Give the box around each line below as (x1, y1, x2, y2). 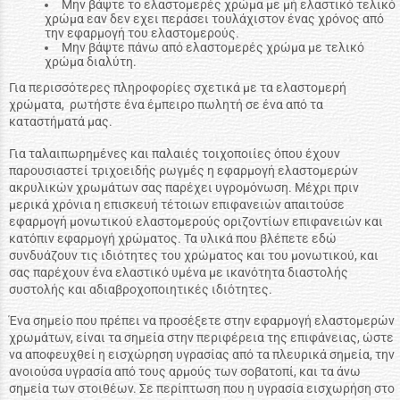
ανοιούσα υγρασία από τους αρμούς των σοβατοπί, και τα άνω (9, 364, 361, 379)
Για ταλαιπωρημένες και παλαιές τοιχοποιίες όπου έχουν (9, 146, 340, 161)
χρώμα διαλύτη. (45, 54, 137, 69)
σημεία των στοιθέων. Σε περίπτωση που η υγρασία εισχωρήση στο (9, 381, 395, 396)
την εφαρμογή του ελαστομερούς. (45, 25, 239, 40)
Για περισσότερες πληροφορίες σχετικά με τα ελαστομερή (9, 79, 346, 95)
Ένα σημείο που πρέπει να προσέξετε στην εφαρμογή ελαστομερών (9, 313, 395, 329)
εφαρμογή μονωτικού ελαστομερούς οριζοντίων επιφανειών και (9, 213, 383, 229)
